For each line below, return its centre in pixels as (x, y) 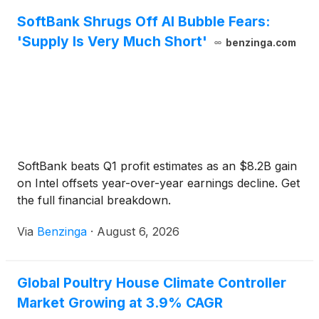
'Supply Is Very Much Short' (112, 42)
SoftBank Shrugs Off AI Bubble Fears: (143, 22)
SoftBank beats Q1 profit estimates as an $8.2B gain (157, 166)
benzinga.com (261, 43)
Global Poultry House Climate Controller (152, 283)
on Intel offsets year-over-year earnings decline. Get (158, 183)
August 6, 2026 (138, 232)
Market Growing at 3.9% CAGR (120, 303)
